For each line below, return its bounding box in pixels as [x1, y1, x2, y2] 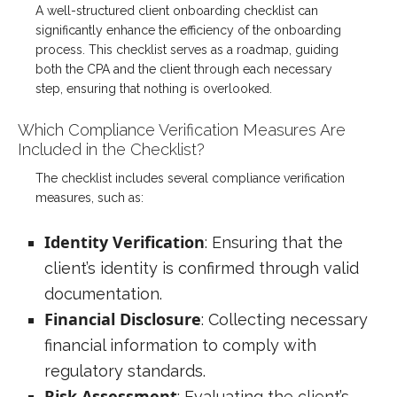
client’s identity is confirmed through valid [44, 258, 359, 277]
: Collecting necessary [201, 309, 368, 329]
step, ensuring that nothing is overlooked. [35, 81, 272, 96]
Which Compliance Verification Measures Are [18, 120, 346, 139]
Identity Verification [44, 230, 205, 253]
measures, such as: [35, 190, 144, 205]
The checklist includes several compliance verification [35, 170, 345, 185]
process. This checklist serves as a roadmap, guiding [35, 42, 339, 57]
